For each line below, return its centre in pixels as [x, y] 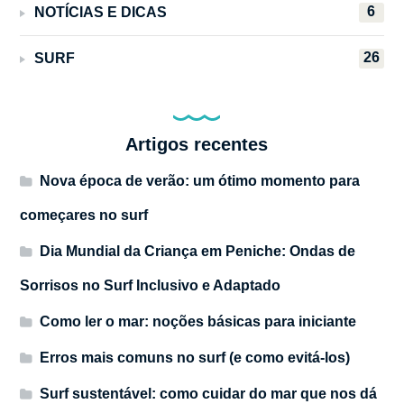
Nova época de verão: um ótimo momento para [200, 181]
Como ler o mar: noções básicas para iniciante [198, 322]
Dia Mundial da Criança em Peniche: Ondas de [198, 252]
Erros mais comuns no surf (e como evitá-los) [195, 358]
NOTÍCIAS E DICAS [101, 13]
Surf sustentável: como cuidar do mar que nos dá [209, 394]
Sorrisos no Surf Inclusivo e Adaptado [151, 286]
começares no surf [84, 216]
